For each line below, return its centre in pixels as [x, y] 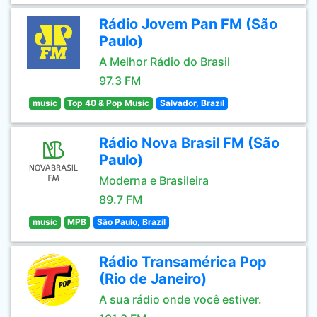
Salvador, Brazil [192, 103]
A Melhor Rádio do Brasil [165, 62]
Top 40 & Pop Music [109, 103]
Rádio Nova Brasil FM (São [189, 143]
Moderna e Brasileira [154, 180]
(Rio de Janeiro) [153, 279]
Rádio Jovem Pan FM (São [188, 24]
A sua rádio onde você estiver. [180, 299]
